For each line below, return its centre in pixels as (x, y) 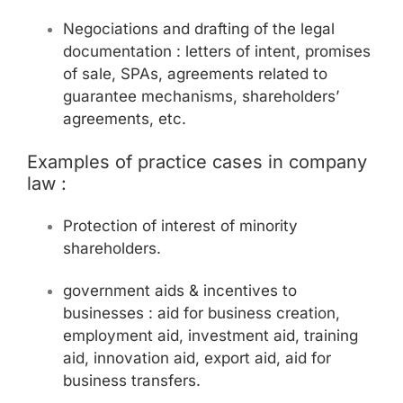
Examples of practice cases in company (197, 161)
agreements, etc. (125, 119)
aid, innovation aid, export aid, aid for (197, 358)
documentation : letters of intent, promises (217, 52)
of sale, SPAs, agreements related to (195, 74)
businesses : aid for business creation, (201, 313)
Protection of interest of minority (180, 225)
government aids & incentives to (180, 291)
